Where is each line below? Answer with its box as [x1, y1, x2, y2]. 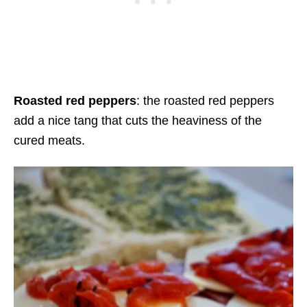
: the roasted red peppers [136, 94, 274, 108]
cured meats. [14, 134, 85, 147]
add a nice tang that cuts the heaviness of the [14, 114, 262, 127]
